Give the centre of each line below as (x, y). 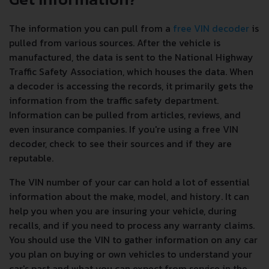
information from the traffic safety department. (114, 100)
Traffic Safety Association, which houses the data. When (131, 71)
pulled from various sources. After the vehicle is (115, 43)
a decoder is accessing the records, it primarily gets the (131, 86)
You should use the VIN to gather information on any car (133, 240)
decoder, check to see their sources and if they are (120, 144)
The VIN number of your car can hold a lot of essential (129, 182)
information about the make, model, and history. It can (129, 196)
